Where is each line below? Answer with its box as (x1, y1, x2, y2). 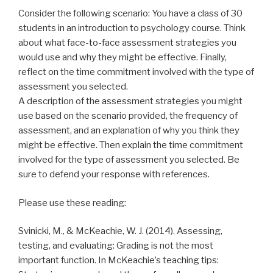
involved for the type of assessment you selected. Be (18, 154, 239, 166)
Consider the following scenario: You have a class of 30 (18, 8, 243, 19)
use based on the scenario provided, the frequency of (18, 110, 238, 122)
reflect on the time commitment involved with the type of (18, 66, 254, 78)
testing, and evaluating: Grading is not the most (18, 240, 213, 252)
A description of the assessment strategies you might (18, 96, 243, 107)
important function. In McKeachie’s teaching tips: (18, 255, 219, 266)
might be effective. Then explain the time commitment (18, 140, 243, 151)
